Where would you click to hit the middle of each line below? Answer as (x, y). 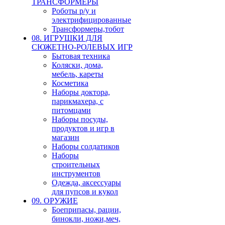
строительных (76, 164)
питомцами (71, 110)
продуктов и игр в (83, 128)
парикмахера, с (78, 101)
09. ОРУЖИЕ (55, 200)
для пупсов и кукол (85, 191)
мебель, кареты (78, 74)
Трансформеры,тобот (88, 29)
